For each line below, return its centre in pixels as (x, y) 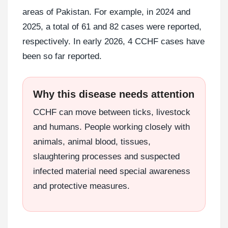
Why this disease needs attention (114, 94)
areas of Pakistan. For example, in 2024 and (106, 12)
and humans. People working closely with (111, 127)
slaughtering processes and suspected (106, 156)
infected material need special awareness (112, 171)
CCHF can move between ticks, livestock (112, 112)
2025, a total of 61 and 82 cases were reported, (112, 26)
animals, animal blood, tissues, (92, 141)
